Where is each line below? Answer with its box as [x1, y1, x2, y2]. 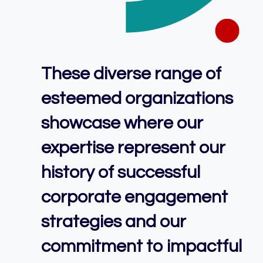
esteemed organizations [41, 89, 233, 108]
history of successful [41, 163, 200, 182]
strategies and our [41, 213, 186, 231]
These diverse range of [41, 65, 221, 83]
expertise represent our [41, 139, 225, 157]
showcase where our [41, 114, 203, 133]
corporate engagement [41, 188, 228, 207]
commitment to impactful [41, 237, 242, 256]
